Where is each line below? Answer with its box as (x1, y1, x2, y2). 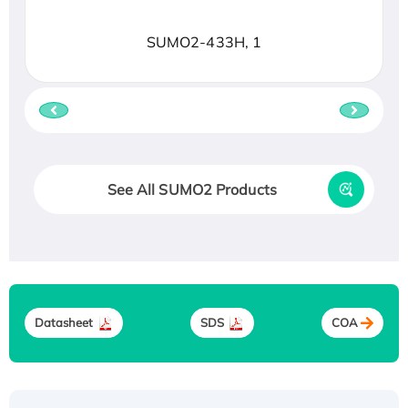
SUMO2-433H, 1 (146, 32, 262, 51)
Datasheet (34, 315, 94, 331)
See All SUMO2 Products (107, 179, 277, 199)
